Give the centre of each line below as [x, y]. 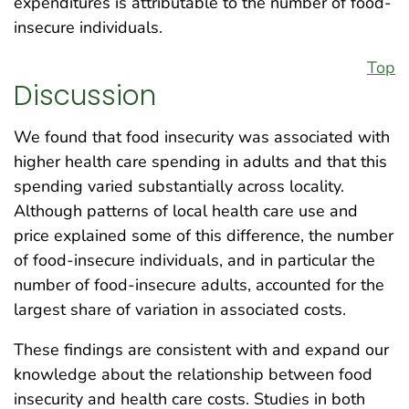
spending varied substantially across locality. [179, 186]
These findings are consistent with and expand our [201, 349]
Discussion [85, 96]
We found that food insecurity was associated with [202, 136]
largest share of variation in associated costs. [180, 309]
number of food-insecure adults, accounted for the [199, 284]
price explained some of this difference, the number [204, 235]
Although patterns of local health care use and [186, 210]
